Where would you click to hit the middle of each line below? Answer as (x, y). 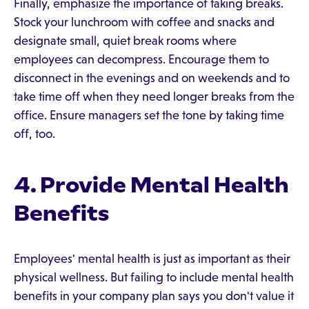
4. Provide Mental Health (151, 185)
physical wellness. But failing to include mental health (154, 277)
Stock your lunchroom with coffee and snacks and (144, 22)
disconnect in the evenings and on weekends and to (152, 78)
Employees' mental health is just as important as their (152, 259)
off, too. (34, 134)
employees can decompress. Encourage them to (141, 59)
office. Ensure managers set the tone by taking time (149, 115)
